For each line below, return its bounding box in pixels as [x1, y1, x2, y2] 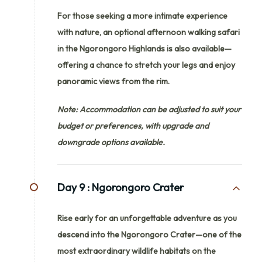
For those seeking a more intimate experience [57, 10, 227, 21]
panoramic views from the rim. [57, 75, 170, 87]
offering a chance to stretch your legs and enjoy [57, 59, 235, 70]
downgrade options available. [57, 136, 165, 147]
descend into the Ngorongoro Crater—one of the [57, 229, 242, 240]
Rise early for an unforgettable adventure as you [57, 212, 237, 223]
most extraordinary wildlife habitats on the [57, 245, 216, 256]
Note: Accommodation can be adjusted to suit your [57, 104, 241, 115]
